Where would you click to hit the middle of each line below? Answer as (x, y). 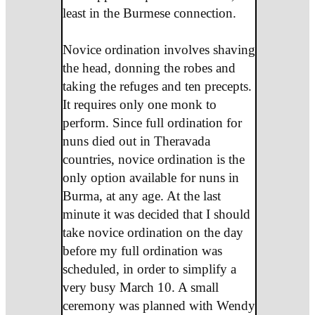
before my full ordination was (142, 250)
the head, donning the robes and (149, 67)
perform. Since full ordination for (152, 122)
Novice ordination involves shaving (159, 49)
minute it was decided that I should (156, 214)
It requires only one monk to (139, 104)
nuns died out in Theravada (136, 141)
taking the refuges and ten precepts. (157, 86)
